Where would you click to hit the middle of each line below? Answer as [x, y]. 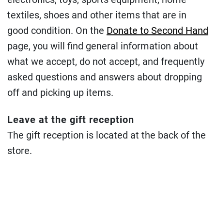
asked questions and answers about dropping [105, 77]
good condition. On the [57, 31]
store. [20, 151]
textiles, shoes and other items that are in [97, 15]
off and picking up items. [60, 93]
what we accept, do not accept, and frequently [106, 62]
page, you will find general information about [103, 46]
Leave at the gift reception [71, 120]
